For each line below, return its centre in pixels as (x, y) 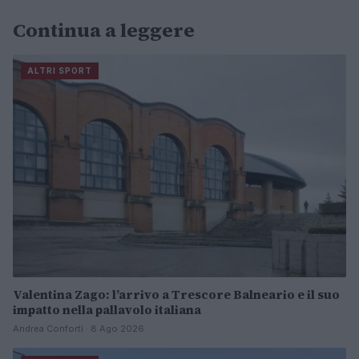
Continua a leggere (104, 30)
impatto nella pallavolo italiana (107, 309)
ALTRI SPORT (60, 71)
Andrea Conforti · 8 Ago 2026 (79, 328)
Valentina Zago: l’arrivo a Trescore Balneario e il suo (176, 294)
